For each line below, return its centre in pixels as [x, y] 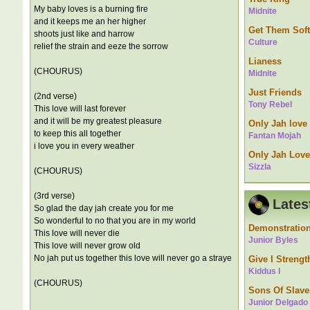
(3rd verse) [54, 196]
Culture [263, 42]
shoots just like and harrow [84, 34]
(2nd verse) [55, 96]
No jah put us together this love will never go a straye [133, 258]
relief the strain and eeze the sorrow [101, 46]
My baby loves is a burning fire [91, 9]
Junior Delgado [278, 302]
